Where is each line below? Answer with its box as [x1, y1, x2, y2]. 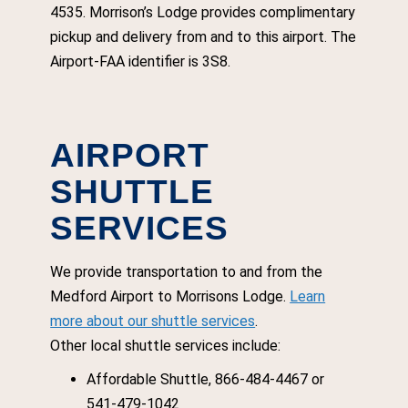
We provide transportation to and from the [50, 263, 323, 280]
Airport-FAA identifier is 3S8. [50, 53, 231, 70]
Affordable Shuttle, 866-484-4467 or [87, 371, 325, 388]
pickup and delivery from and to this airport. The [50, 28, 357, 46]
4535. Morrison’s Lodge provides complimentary [50, 4, 356, 21]
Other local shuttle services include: [50, 337, 281, 354]
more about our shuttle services [50, 312, 256, 330]
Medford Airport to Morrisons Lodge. [50, 288, 291, 305]
